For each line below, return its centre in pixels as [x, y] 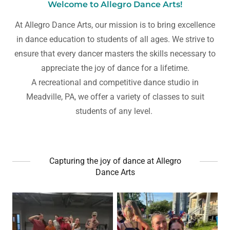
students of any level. [115, 111]
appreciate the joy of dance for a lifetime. [115, 68]
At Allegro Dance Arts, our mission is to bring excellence [115, 25]
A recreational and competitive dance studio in [115, 82]
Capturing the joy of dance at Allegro [115, 161]
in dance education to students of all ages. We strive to [115, 39]
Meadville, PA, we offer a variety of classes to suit [115, 97]
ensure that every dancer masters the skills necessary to [115, 53]
